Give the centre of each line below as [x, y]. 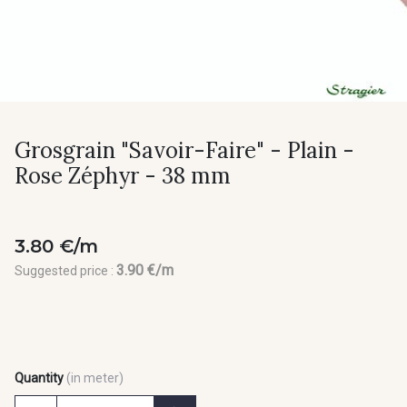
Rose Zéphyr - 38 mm [123, 176]
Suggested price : [65, 271]
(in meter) [95, 378]
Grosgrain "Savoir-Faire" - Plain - [184, 150]
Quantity [39, 378]
